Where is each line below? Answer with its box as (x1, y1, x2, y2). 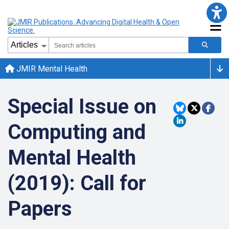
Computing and (8, 120, 146, 144)
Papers (8, 197, 72, 221)
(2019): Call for (8, 171, 146, 195)
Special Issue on (8, 95, 156, 119)
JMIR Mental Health (14, 63, 87, 74)
